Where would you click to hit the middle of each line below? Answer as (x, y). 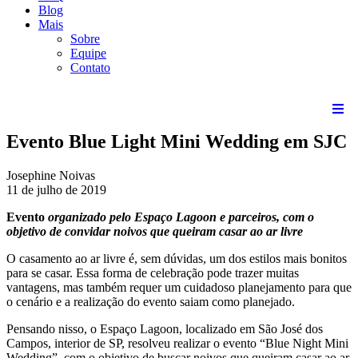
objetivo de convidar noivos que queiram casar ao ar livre (155, 232)
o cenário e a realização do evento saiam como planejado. (151, 302)
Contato (90, 68)
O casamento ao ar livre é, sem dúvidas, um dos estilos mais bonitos (177, 259)
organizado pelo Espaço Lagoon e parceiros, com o (179, 217)
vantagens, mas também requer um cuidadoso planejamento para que (179, 288)
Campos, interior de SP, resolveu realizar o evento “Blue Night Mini (177, 344)
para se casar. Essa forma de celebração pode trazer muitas (153, 273)
